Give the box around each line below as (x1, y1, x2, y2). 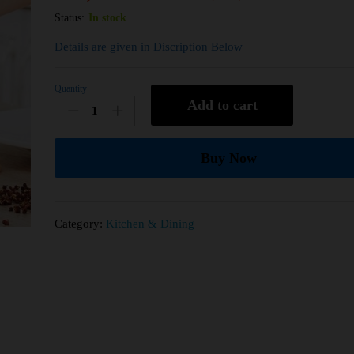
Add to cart (186, 96, 258, 113)
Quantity (55, 82, 88, 94)
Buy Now (200, 149, 257, 166)
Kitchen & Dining (106, 217, 195, 230)
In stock (88, 11, 127, 24)
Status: (55, 11, 85, 24)
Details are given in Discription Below (55, 40, 243, 53)
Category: (55, 217, 107, 230)
